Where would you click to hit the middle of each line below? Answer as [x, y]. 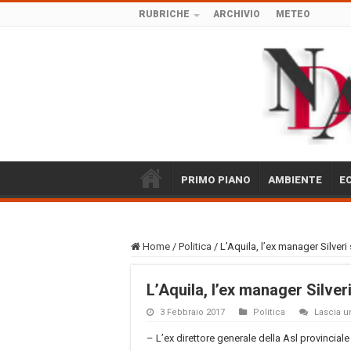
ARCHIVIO [237, 14]
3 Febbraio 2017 [192, 312]
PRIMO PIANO [216, 179]
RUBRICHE [164, 14]
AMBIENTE [295, 179]
